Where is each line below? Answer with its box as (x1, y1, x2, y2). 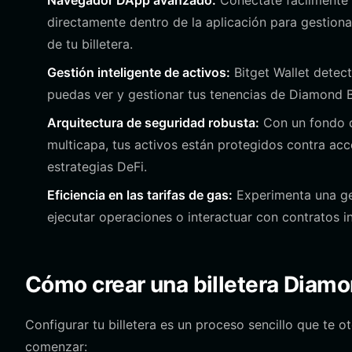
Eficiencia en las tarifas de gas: (47, 187, 233, 203)
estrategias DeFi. (47, 159, 147, 174)
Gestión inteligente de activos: (47, 64, 230, 80)
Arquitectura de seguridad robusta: (47, 115, 259, 130)
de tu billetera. (47, 36, 133, 52)
